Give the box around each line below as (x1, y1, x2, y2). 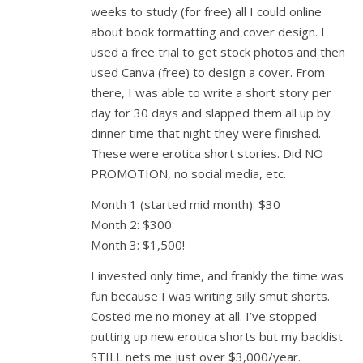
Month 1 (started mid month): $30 (91, 196, 280, 212)
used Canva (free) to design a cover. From (91, 64, 325, 80)
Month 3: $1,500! (91, 237, 185, 253)
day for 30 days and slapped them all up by (91, 105, 331, 121)
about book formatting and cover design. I (91, 23, 325, 40)
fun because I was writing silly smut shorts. (91, 288, 330, 304)
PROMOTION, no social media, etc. (91, 165, 286, 181)
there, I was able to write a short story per (91, 84, 331, 100)
